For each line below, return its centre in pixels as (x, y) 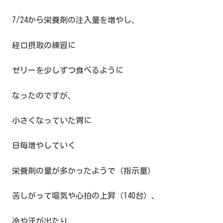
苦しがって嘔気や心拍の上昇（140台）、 (86, 196)
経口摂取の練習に (44, 45)
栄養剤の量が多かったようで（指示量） (84, 170)
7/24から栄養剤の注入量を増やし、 (76, 20)
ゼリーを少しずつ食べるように (68, 70)
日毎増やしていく (44, 146)
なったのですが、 (44, 95)
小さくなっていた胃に (52, 120)
